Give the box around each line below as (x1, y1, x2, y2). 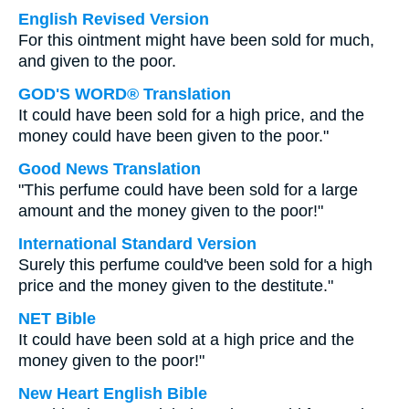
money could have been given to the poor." (18, 127, 329, 145)
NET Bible (18, 309, 96, 328)
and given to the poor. (18, 52, 176, 70)
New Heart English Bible (18, 384, 207, 403)
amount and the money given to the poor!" (18, 202, 323, 220)
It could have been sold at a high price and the (18, 330, 354, 349)
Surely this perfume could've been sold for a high (18, 256, 372, 274)
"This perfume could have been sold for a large (18, 181, 358, 199)
